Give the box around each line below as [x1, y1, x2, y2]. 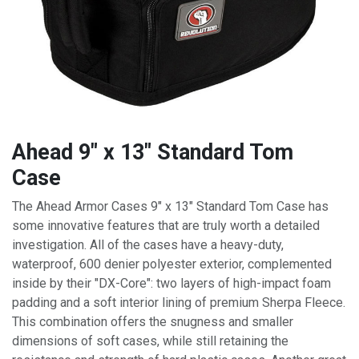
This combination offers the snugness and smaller [12, 313, 293, 329]
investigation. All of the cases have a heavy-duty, [12, 236, 284, 252]
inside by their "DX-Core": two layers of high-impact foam [12, 275, 331, 291]
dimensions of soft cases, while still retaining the [12, 333, 288, 349]
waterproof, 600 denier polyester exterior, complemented [12, 256, 332, 272]
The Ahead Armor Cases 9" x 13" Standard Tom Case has [12, 198, 329, 214]
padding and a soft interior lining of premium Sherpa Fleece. [12, 294, 345, 310]
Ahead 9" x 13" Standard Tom [12, 139, 293, 165]
